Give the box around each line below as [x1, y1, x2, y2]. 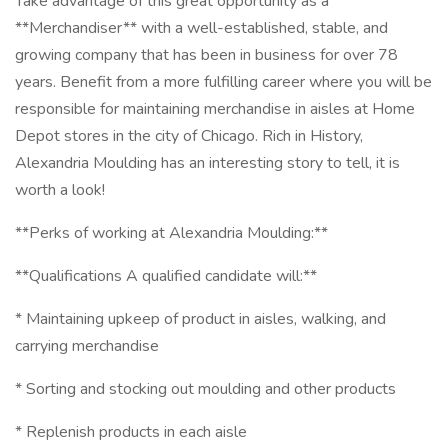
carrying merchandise [15, 335, 159, 357]
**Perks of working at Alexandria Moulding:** [15, 222, 328, 244]
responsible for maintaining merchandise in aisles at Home [15, 98, 415, 120]
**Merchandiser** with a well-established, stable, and [15, 17, 388, 39]
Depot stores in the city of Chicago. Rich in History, [15, 125, 363, 147]
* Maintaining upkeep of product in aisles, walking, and [15, 308, 386, 330]
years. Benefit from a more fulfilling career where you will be [15, 71, 432, 93]
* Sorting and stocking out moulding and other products [15, 378, 396, 400]
